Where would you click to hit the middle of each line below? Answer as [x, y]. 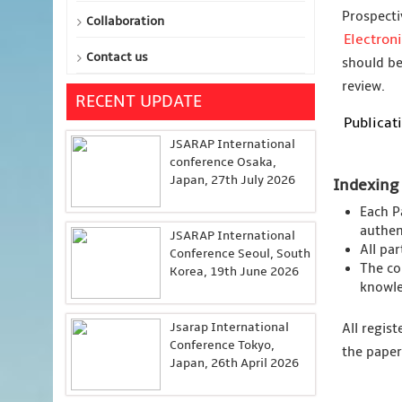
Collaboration [125, 21]
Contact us [117, 57]
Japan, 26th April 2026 [234, 363]
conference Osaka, [223, 162]
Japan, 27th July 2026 [232, 180]
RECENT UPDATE [139, 102]
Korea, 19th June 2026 [234, 271]
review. [363, 86]
